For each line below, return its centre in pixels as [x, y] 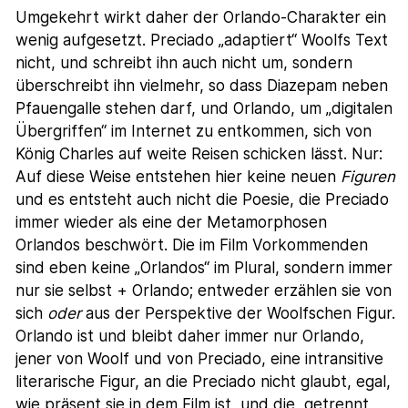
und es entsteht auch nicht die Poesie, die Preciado [203, 200]
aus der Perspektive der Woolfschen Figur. [239, 314]
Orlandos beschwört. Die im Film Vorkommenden [192, 245]
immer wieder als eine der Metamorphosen [172, 223]
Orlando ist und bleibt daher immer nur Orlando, [190, 337]
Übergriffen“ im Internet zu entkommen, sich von [194, 132]
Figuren [368, 177]
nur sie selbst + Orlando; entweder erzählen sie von [204, 291]
